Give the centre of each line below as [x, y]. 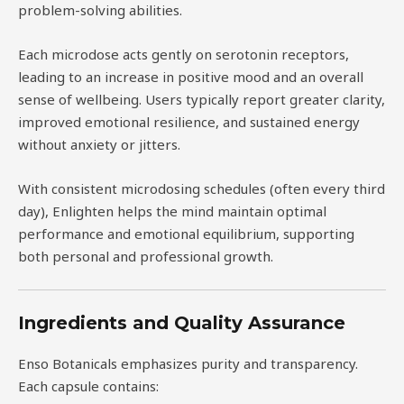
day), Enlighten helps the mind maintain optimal [172, 211]
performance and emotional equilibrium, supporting [186, 234]
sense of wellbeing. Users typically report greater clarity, [202, 100]
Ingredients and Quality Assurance [182, 322]
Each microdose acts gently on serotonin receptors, [184, 55]
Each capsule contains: [88, 386]
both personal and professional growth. [146, 257]
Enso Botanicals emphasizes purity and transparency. [188, 363]
